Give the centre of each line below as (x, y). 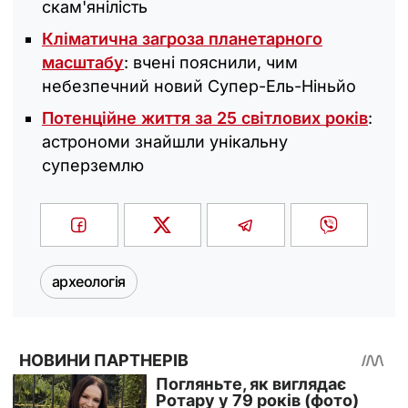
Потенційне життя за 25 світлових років (205, 118)
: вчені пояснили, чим (211, 63)
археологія (89, 282)
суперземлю (93, 166)
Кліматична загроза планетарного (182, 39)
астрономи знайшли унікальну (165, 142)
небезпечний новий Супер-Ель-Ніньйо (199, 87)
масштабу (83, 63)
